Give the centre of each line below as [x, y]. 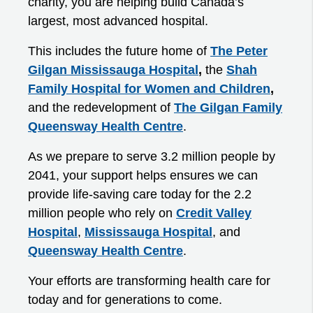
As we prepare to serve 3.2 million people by [152, 157]
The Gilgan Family [228, 108]
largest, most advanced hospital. [118, 21]
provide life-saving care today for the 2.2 [140, 195]
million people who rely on [102, 213]
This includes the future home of [119, 51]
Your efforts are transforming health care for [149, 281]
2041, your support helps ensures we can [143, 176]
